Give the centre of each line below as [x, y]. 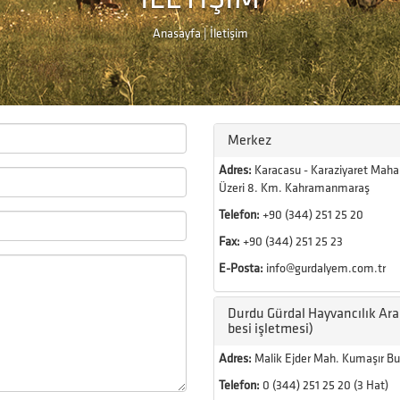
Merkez [250, 141]
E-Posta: [241, 268]
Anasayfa [176, 33]
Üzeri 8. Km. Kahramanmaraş [294, 188]
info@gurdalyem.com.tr [325, 268]
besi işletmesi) [271, 329]
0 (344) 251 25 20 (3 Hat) [324, 385]
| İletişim [224, 33]
